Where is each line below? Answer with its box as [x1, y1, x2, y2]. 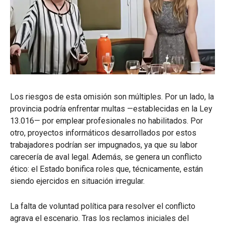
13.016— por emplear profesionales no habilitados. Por [10, 116, 203, 126]
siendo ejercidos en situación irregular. [10, 176, 145, 186]
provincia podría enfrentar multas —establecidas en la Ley [10, 103, 212, 114]
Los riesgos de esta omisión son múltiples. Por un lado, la [10, 91, 214, 101]
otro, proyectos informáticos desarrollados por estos [10, 128, 196, 138]
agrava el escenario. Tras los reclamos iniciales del [10, 213, 189, 223]
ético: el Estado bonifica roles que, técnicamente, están [10, 164, 203, 174]
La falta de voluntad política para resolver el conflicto [10, 201, 195, 211]
